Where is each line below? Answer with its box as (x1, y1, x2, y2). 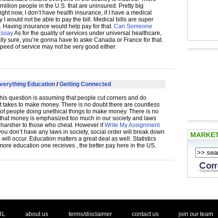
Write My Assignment (105, 122, 160, 129)
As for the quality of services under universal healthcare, (13, 30, 162, 37)
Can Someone (114, 23, 152, 30)
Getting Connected (59, 81, 111, 88)
